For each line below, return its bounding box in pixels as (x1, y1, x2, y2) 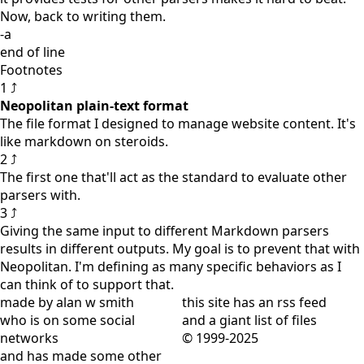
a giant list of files (209, 310, 317, 329)
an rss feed (258, 292, 327, 311)
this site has (182, 292, 258, 311)
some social (63, 310, 135, 329)
